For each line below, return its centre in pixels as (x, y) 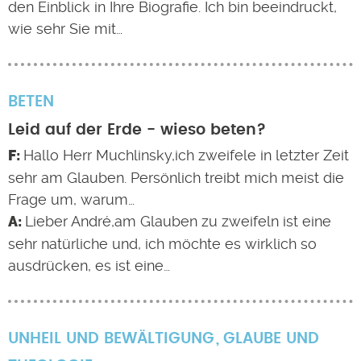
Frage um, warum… (71, 199)
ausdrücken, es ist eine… (89, 266)
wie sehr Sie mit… (65, 29)
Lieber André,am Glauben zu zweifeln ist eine (178, 221)
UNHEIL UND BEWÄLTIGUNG (111, 339)
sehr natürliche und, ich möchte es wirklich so (162, 244)
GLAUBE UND (271, 339)
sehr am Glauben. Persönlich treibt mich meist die (176, 178)
